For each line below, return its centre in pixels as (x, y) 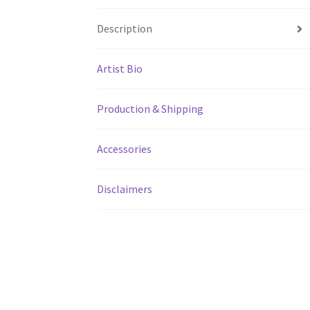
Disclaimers (125, 189)
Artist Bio (120, 69)
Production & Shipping (151, 109)
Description (125, 29)
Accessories (125, 149)
